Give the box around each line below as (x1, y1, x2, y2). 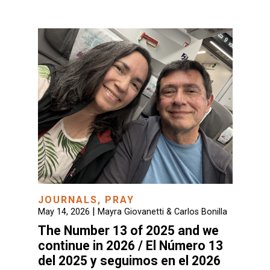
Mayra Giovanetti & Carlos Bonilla (97, 207, 227, 218)
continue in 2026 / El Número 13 (37, 238, 223, 254)
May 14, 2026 (37, 207, 90, 218)
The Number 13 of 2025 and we (37, 223, 219, 239)
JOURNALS (37, 194, 98, 206)
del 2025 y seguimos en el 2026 (37, 253, 221, 269)
